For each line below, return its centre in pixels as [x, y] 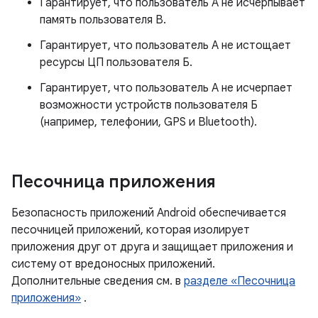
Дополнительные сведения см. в [98, 281]
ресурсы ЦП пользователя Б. [116, 62]
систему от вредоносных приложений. [113, 264]
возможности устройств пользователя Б [149, 105]
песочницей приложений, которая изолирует [131, 230]
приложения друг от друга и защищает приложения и [152, 247]
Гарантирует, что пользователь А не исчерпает [166, 88]
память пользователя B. [103, 20]
